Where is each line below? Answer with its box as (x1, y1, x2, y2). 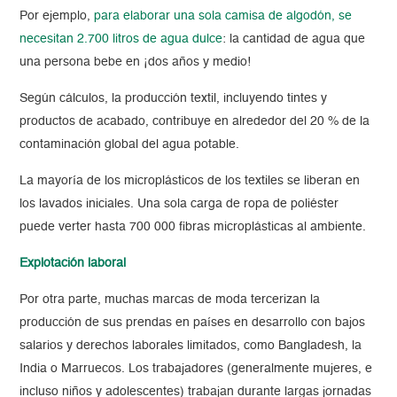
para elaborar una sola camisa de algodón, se (94, 10, 353, 23)
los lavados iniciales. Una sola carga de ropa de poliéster (19, 198, 339, 211)
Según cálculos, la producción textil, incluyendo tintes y (19, 92, 328, 105)
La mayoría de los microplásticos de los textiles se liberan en (19, 175, 361, 188)
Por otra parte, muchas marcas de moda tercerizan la (19, 293, 321, 307)
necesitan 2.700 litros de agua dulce (19, 33, 223, 46)
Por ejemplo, (19, 10, 95, 23)
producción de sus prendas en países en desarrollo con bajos (19, 316, 366, 330)
